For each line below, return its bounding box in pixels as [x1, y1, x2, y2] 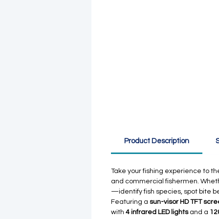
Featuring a [111, 198, 150, 205]
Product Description [124, 137, 189, 145]
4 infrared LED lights [126, 209, 188, 216]
